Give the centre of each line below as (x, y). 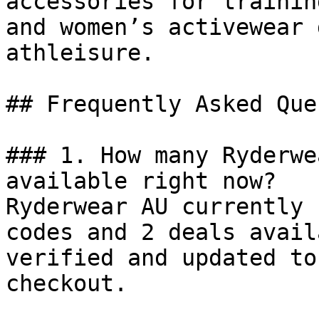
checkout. (67, 283)
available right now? (141, 181)
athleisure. (80, 53)
